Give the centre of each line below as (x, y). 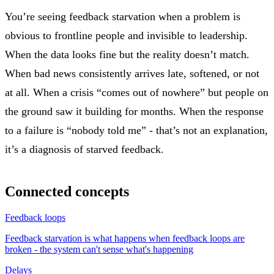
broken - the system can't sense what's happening (99, 249)
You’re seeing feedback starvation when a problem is (123, 16)
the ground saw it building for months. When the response (134, 111)
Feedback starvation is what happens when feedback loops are (125, 238)
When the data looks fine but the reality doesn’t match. (127, 54)
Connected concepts (67, 191)
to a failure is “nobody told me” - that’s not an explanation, (136, 130)
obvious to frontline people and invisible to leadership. (126, 35)
